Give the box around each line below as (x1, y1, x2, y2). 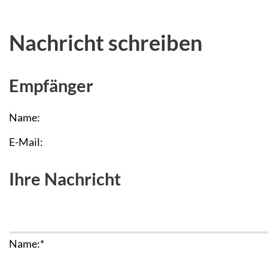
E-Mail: (9, 135, 43, 148)
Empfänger (9, 75, 93, 96)
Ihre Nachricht (9, 168, 121, 189)
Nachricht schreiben (9, 29, 202, 56)
